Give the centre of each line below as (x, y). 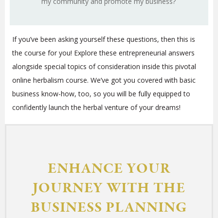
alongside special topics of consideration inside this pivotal (104, 66)
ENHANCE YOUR (109, 169)
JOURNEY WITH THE (109, 188)
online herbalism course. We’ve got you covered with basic (104, 80)
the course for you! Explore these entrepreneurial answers (103, 53)
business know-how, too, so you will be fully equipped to (101, 93)
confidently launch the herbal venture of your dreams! (96, 107)
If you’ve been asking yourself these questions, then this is (104, 39)
